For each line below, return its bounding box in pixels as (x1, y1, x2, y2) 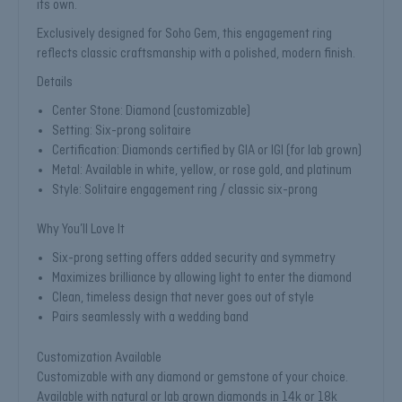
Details (37, 74, 73, 91)
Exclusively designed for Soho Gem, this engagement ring (37, 25, 332, 42)
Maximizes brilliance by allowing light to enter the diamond (52, 270, 353, 287)
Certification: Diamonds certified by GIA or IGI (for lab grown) (52, 142, 363, 159)
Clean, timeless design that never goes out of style (52, 290, 315, 307)
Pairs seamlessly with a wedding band (52, 310, 249, 327)
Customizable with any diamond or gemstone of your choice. (37, 369, 348, 386)
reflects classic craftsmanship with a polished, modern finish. (37, 45, 355, 62)
